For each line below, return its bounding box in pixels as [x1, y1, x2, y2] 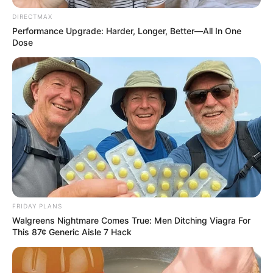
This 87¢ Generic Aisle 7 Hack [12, 226, 132, 237]
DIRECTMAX [12, 13, 52, 21]
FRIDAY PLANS [12, 202, 62, 210]
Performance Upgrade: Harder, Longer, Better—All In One [12, 26, 241, 37]
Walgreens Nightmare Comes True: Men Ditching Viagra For [12, 214, 250, 225]
